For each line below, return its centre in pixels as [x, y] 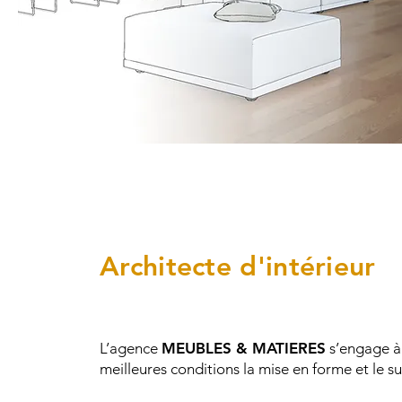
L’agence [131, 348]
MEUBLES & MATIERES [244, 348]
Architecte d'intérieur [238, 267]
